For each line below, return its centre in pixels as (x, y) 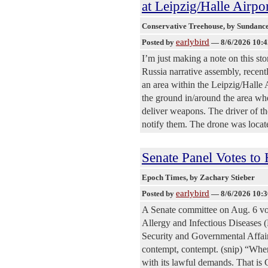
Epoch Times (164, 177)
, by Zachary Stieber (221, 177)
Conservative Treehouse (182, 26)
